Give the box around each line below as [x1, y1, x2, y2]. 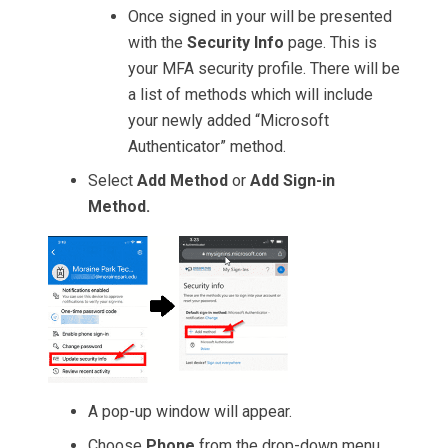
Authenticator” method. [128, 137, 286, 157]
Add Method [137, 171, 232, 191]
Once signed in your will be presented [128, 7, 392, 27]
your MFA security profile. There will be [128, 59, 400, 79]
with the [128, 33, 187, 53]
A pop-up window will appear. [88, 402, 292, 422]
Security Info [187, 33, 288, 53]
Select [88, 171, 137, 191]
